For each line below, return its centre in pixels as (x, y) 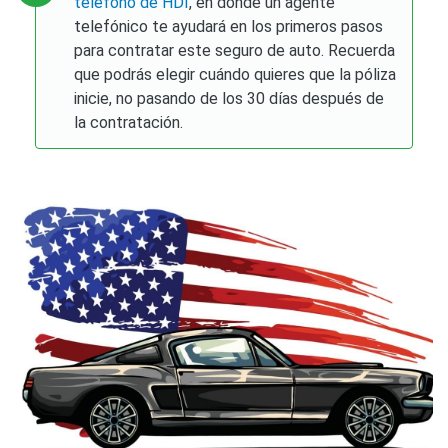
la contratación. (129, 122)
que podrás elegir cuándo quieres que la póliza (235, 74)
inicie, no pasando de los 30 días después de (229, 98)
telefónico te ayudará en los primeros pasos (229, 26)
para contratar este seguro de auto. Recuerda (235, 50)
